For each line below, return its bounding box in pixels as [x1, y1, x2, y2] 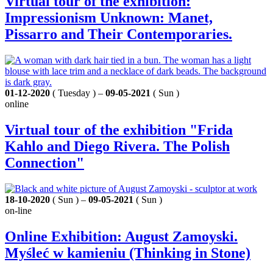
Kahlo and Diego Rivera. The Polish [5, 138, 230, 154]
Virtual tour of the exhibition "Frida [5, 121, 233, 138]
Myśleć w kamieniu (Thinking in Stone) [5, 244, 250, 261]
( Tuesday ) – [50, 87, 105, 98]
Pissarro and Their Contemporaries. [5, 26, 232, 42]
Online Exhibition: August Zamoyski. [5, 228, 238, 244]
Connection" [5, 154, 84, 171]
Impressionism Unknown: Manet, [5, 9, 213, 26]
